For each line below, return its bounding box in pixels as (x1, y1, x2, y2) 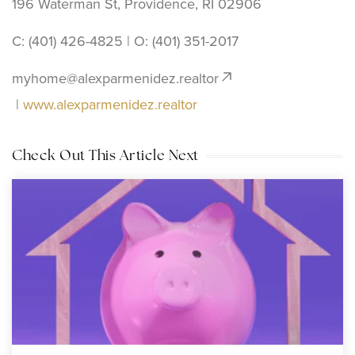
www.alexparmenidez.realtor (23, 94, 197, 114)
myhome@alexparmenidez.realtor (12, 67, 219, 88)
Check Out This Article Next (12, 148, 199, 164)
